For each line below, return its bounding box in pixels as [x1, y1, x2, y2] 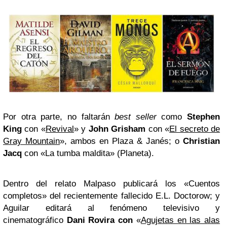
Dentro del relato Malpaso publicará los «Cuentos [3, 179, 220, 189]
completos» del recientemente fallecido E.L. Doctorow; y [3, 191, 220, 201]
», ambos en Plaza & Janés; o [60, 136, 183, 146]
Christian [183, 136, 220, 146]
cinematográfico [3, 215, 67, 225]
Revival [45, 124, 74, 134]
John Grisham [88, 124, 146, 134]
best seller [115, 112, 157, 122]
